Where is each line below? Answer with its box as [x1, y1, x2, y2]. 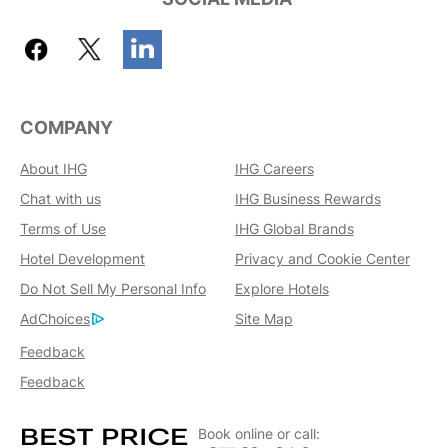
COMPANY [20, 117, 113, 139]
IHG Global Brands [234, 220, 354, 238]
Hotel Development [20, 250, 145, 268]
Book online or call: [198, 424, 320, 442]
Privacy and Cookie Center [234, 250, 410, 268]
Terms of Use [20, 220, 106, 238]
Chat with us [20, 190, 101, 208]
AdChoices [20, 310, 90, 328]
